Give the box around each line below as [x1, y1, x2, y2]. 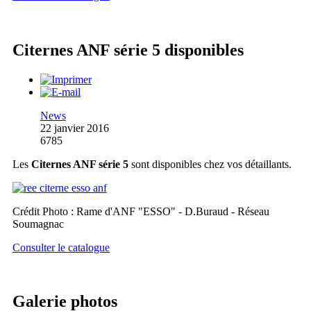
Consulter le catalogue [12, 241, 110, 253]
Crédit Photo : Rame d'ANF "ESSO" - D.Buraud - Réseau [12, 205, 269, 217]
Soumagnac [12, 217, 64, 230]
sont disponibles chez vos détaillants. [128, 158, 292, 170]
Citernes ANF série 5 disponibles [12, 40, 244, 59]
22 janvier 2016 [40, 121, 109, 134]
